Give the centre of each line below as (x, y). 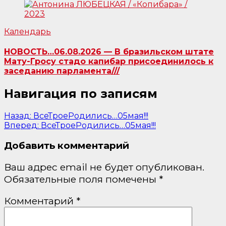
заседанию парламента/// (62, 71)
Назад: (18, 116)
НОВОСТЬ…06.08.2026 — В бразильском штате (109, 52)
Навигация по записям (81, 94)
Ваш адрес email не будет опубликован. (104, 167)
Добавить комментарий (67, 145)
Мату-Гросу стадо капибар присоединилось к (109, 62)
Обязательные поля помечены (81, 179)
